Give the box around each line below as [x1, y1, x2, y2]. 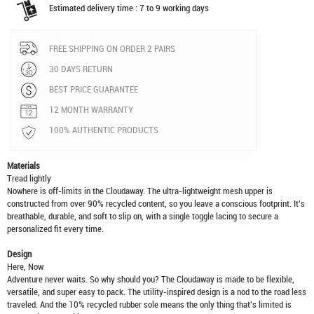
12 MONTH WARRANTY [49, 103, 133, 116]
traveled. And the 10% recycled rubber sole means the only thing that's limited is [7, 298, 292, 310]
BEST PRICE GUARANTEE [49, 83, 138, 95]
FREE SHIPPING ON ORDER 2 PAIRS [49, 42, 175, 55]
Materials [7, 159, 40, 172]
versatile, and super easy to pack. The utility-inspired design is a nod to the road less [7, 285, 306, 298]
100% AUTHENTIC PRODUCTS [49, 123, 158, 136]
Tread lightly [7, 172, 51, 184]
